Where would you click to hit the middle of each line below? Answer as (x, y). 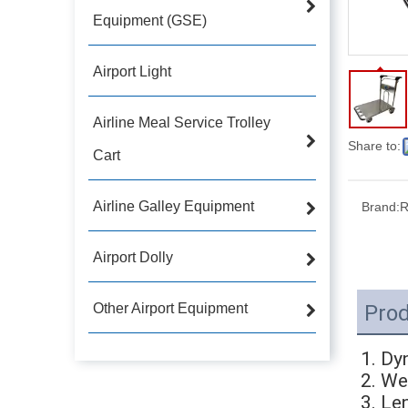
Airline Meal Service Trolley (182, 122)
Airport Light (132, 71)
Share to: (374, 145)
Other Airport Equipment (170, 308)
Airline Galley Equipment (173, 206)
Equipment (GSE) (150, 20)
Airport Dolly (133, 257)
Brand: (381, 206)
